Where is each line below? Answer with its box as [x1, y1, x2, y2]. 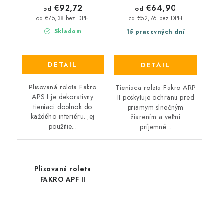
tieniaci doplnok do [33, 102, 92, 112]
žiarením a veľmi [131, 111, 181, 122]
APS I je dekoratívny [32, 92, 94, 102]
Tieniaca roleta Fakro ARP [115, 82, 196, 92]
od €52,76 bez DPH [129, 14, 183, 22]
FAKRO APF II [40, 174, 86, 184]
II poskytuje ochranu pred [117, 92, 194, 102]
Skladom [52, 27, 81, 36]
